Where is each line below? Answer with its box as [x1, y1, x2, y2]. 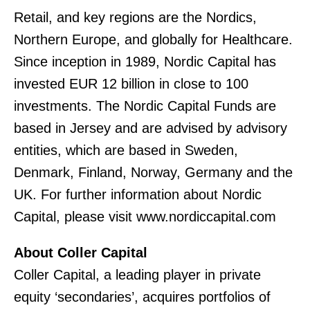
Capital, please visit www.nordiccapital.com [14, 209, 276, 224]
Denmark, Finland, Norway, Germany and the [14, 165, 293, 180]
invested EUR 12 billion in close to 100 [14, 76, 248, 91]
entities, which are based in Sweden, [14, 143, 238, 158]
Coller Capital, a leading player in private [14, 267, 261, 282]
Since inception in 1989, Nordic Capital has [14, 54, 276, 69]
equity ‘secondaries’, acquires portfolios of [14, 289, 271, 304]
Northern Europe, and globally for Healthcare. [14, 32, 293, 47]
